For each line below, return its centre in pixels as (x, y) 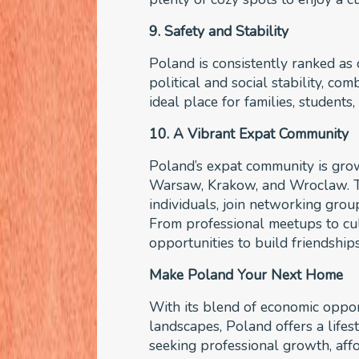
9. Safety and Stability (219, 31)
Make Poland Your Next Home (246, 274)
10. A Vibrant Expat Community (249, 133)
